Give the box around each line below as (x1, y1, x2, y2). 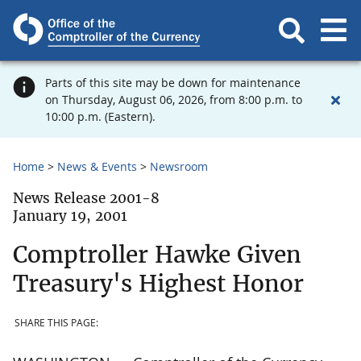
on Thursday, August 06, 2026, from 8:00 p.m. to (45, 92, 302, 107)
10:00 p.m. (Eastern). (45, 109, 156, 124)
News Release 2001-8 (13, 189, 160, 207)
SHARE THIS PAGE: (15, 316, 98, 330)
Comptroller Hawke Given (13, 239, 301, 269)
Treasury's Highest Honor (13, 268, 304, 298)
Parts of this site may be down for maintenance (45, 75, 301, 90)
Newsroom (150, 159, 208, 174)
